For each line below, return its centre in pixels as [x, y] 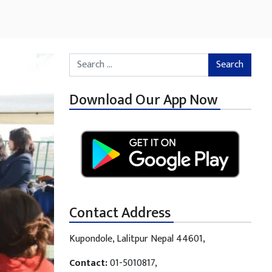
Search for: [91, 59]
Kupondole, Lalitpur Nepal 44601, [137, 239]
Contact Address [120, 213]
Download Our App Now [143, 100]
